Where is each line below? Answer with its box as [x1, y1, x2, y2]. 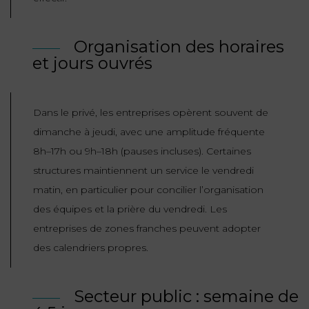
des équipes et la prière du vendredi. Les [33, 203, 227, 216]
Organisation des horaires [74, 37, 284, 57]
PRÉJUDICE [19, 63, 92, 79]
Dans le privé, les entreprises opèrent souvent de [33, 106, 268, 119]
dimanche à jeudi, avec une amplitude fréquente [33, 126, 265, 139]
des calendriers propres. [33, 241, 148, 255]
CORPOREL [19, 82, 90, 97]
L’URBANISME [19, 270, 106, 286]
